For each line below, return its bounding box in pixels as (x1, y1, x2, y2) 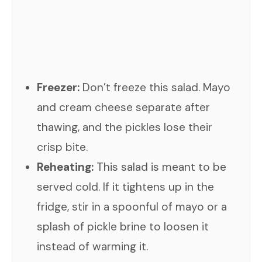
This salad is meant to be (94, 159, 226, 174)
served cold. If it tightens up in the (37, 179, 214, 194)
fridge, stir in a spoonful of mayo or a (37, 199, 227, 214)
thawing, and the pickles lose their (37, 119, 212, 135)
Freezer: (37, 80, 80, 95)
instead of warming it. (37, 239, 148, 254)
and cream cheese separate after (37, 99, 210, 115)
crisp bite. (37, 139, 88, 154)
